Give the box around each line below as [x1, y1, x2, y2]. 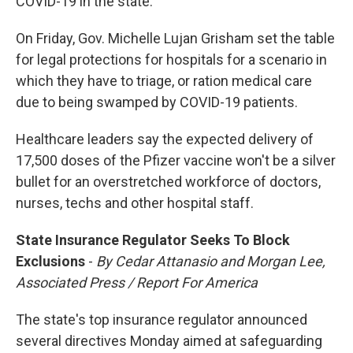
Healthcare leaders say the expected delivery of [16, 131, 314, 148]
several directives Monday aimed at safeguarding [16, 333, 322, 350]
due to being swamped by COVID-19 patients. [16, 94, 298, 111]
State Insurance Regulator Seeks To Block [16, 232, 290, 249]
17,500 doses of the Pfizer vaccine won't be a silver [16, 152, 336, 169]
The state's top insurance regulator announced [16, 311, 307, 329]
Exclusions [16, 253, 85, 270]
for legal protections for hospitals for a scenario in [16, 51, 327, 69]
